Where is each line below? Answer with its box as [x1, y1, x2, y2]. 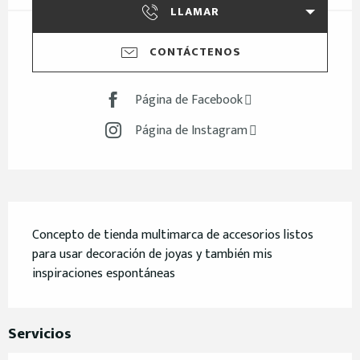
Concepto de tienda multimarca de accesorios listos [32, 224, 313, 247]
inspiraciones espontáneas [32, 263, 175, 285]
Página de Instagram [134, 119, 247, 141]
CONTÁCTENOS [149, 43, 241, 63]
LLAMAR [170, 2, 219, 22]
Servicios [8, 321, 72, 347]
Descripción [8, 198, 119, 234]
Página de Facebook [134, 88, 243, 111]
